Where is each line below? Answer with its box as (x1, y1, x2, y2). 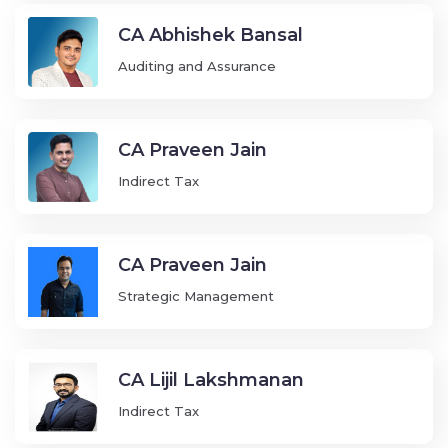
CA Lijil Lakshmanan (117, 369, 304, 392)
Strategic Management (117, 288, 274, 305)
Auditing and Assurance (117, 58, 276, 75)
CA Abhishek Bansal (117, 24, 303, 47)
